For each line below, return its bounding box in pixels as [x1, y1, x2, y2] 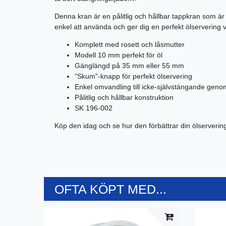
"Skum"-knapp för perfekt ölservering [75, 72, 192, 80]
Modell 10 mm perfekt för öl [75, 50, 162, 59]
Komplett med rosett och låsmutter [75, 40, 185, 48]
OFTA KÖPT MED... [54, 182, 166, 196]
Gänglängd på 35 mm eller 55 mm [75, 61, 184, 70]
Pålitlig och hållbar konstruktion [75, 93, 174, 101]
